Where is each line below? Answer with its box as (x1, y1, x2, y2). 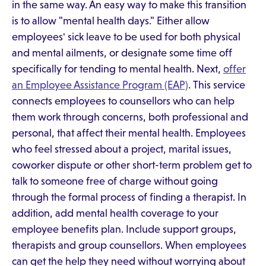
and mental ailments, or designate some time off (12, 47, 232, 59)
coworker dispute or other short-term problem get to (12, 159, 252, 171)
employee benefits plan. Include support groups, (12, 223, 236, 235)
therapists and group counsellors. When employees (12, 239, 246, 251)
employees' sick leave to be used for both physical (12, 31, 240, 43)
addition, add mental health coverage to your (12, 207, 218, 219)
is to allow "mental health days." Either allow (12, 15, 210, 27)
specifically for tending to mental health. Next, (12, 63, 223, 75)
